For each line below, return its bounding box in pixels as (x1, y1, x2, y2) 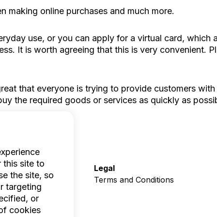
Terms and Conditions (94, 175, 174, 185)
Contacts (14, 198, 46, 208)
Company (14, 163, 51, 173)
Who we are (14, 175, 59, 185)
